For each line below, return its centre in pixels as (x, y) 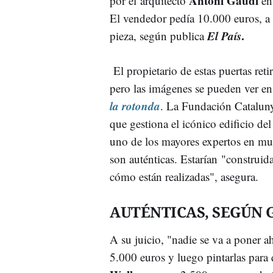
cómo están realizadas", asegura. (184, 176)
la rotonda (135, 105)
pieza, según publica (158, 35)
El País (224, 35)
